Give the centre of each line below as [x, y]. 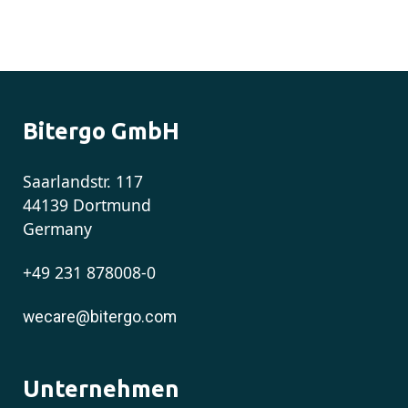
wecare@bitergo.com [100, 317]
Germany [57, 228]
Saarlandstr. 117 [83, 181]
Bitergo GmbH [101, 131]
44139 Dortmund [87, 204]
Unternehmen [101, 388]
